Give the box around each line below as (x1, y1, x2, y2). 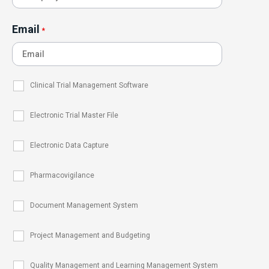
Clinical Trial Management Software (30, 81, 148, 90)
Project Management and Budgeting (30, 231, 150, 240)
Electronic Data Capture (30, 141, 109, 150)
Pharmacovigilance (30, 171, 94, 180)
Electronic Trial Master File (30, 111, 118, 120)
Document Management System (30, 201, 138, 210)
